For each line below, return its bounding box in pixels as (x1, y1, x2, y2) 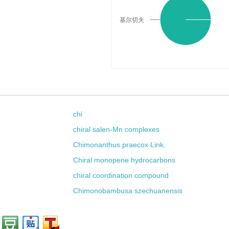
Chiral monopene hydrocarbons (73, 156, 176, 164)
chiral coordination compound (73, 171, 169, 179)
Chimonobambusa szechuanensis (73, 187, 183, 195)
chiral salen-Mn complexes (73, 125, 160, 133)
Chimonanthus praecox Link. (73, 141, 166, 149)
